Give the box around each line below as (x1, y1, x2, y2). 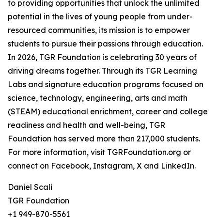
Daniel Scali (8, 182, 52, 192)
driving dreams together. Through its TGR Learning (8, 66, 197, 76)
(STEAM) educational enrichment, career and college (8, 107, 208, 117)
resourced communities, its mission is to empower (8, 25, 190, 35)
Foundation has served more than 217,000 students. (8, 134, 200, 144)
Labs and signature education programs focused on (8, 79, 203, 90)
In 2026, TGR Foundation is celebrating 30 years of (8, 52, 197, 62)
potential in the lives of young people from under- (8, 12, 193, 22)
